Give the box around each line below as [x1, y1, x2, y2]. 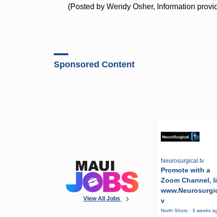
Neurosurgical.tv [161, 157, 204, 165]
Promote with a [161, 166, 211, 174]
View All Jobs [83, 195, 122, 202]
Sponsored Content [54, 59, 135, 69]
